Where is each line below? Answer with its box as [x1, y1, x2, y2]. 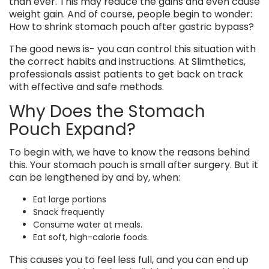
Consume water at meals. [33, 219, 142, 231]
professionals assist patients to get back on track [9, 67, 243, 82]
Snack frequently [33, 206, 104, 219]
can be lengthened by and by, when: [9, 171, 180, 185]
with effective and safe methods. [9, 80, 164, 94]
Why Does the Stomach [9, 100, 205, 124]
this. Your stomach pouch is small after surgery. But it [9, 158, 258, 172]
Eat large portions [33, 193, 106, 206]
